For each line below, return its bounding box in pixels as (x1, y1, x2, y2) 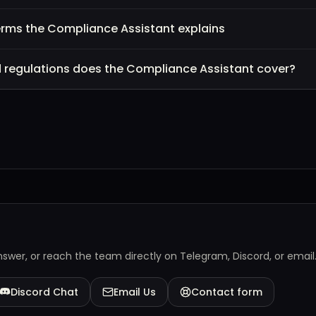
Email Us (114, 285, 156, 299)
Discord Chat (11, 285, 78, 299)
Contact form (191, 285, 262, 299)
